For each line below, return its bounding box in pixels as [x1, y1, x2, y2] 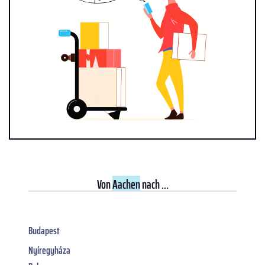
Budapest [28, 222, 59, 239]
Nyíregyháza [28, 241, 70, 258]
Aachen [112, 174, 140, 194]
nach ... [140, 174, 169, 194]
